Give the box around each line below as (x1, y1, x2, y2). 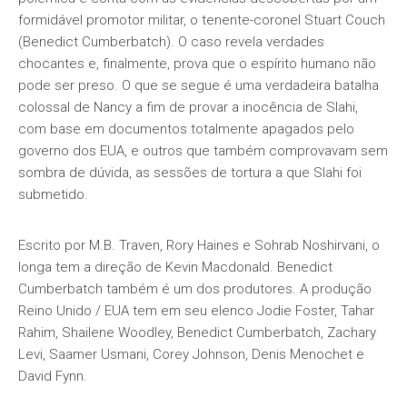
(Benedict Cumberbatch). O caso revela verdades (18, 34, 324, 50)
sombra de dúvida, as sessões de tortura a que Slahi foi (18, 164, 362, 181)
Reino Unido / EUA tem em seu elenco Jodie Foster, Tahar (18, 303, 374, 319)
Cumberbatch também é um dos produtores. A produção (18, 281, 372, 297)
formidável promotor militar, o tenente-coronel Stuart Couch (18, 12, 385, 28)
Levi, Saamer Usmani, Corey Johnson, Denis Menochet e (18, 346, 364, 362)
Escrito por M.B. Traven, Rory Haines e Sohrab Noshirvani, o (18, 237, 380, 253)
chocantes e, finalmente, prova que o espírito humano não (18, 55, 376, 72)
